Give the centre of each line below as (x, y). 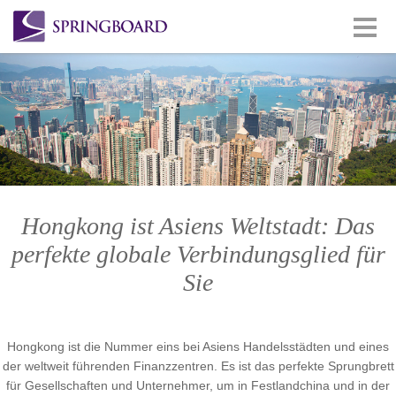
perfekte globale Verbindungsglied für (198, 254)
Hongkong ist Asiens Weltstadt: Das (198, 226)
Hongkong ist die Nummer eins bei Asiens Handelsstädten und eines (198, 346)
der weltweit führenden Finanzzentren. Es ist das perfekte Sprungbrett (198, 366)
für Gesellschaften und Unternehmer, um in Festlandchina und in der (198, 385)
